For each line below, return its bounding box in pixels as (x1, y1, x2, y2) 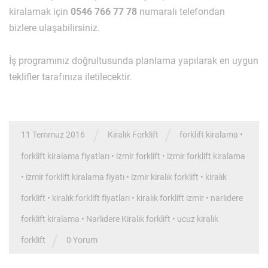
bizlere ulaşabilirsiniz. (9, 22, 100, 34)
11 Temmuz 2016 (21, 130, 85, 140)
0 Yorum (66, 235, 98, 245)
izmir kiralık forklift (131, 172, 199, 182)
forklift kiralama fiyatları (21, 151, 109, 162)
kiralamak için (9, 6, 71, 18)
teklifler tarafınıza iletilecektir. (9, 71, 132, 83)
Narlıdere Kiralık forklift (86, 214, 170, 224)
